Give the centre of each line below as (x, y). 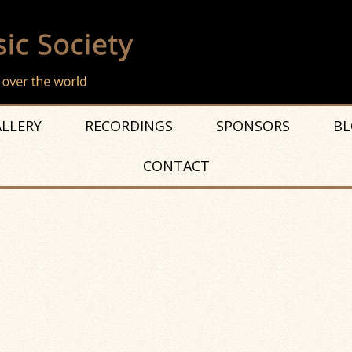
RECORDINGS (128, 126)
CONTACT (176, 166)
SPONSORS (253, 126)
